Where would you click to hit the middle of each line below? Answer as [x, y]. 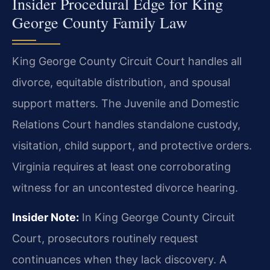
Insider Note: [46, 218]
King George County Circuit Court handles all [127, 61]
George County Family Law [100, 22]
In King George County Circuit [157, 218]
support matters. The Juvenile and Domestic [126, 103]
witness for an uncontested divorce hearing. [125, 187]
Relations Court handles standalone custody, [126, 124]
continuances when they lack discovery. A [119, 260]
